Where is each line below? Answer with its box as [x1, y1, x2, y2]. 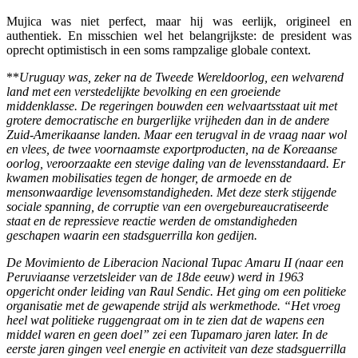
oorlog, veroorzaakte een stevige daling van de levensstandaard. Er [6, 157, 345, 171]
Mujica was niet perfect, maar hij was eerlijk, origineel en [6, 14, 352, 29]
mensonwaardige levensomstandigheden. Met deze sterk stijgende [6, 185, 336, 200]
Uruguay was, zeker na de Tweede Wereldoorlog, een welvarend [19, 70, 344, 85]
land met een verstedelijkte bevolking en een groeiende [6, 85, 280, 99]
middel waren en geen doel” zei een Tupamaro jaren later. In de [6, 328, 328, 342]
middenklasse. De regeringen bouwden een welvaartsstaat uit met [6, 99, 337, 113]
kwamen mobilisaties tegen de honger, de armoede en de [6, 171, 292, 185]
